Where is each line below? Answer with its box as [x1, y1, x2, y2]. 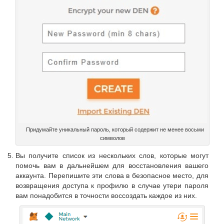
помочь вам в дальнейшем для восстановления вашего [15, 161, 208, 170]
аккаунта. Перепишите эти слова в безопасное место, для [15, 171, 208, 180]
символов [100, 135, 125, 141]
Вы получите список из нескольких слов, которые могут [15, 151, 208, 160]
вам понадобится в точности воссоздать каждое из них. [15, 191, 197, 200]
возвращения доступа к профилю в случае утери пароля [15, 181, 208, 190]
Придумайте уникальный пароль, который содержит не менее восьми [26, 126, 204, 133]
